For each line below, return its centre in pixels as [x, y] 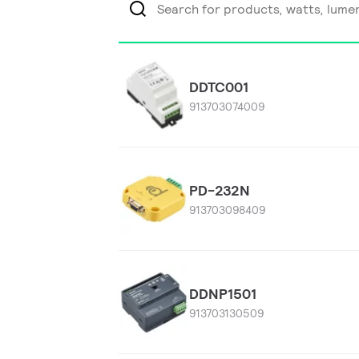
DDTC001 [218, 87]
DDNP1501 [222, 294]
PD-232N [219, 190]
